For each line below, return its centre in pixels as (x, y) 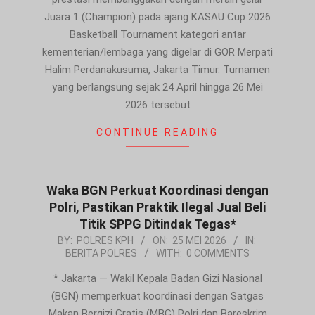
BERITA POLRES (101, 253)
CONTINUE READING (157, 133)
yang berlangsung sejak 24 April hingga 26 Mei (157, 88)
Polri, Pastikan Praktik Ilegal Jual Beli (157, 207)
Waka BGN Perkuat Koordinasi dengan (157, 191)
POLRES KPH (105, 241)
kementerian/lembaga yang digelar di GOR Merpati (157, 52)
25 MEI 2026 (199, 241)
